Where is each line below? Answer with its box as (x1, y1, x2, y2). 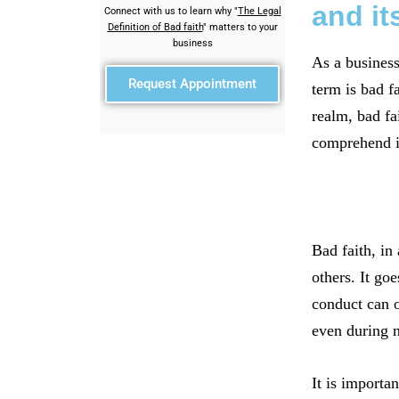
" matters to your (202, 21, 278, 33)
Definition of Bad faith (107, 21, 203, 33)
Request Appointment (128, 76, 256, 92)
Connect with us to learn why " (103, 5, 238, 17)
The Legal (237, 5, 281, 17)
